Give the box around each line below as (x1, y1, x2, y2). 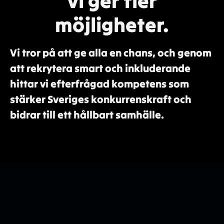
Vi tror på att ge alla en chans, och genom (10, 46, 211, 59)
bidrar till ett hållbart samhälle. (10, 108, 164, 121)
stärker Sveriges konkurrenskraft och (10, 92, 191, 106)
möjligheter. (55, 12, 169, 37)
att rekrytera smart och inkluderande (10, 61, 190, 75)
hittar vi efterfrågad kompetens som (10, 77, 189, 90)
